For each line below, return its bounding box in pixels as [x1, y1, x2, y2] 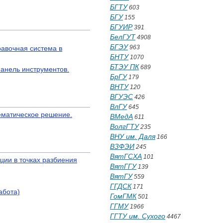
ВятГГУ [110, 162, 136, 170]
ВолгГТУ [110, 122, 139, 130]
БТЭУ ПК [110, 63, 139, 71]
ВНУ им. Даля [110, 132, 155, 140]
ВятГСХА [110, 152, 142, 160]
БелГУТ [110, 33, 135, 41]
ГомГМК [110, 192, 136, 200]
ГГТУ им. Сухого [110, 212, 165, 220]
